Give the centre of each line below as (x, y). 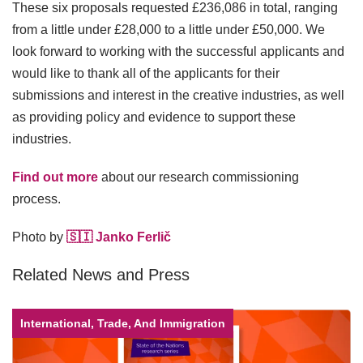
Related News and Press (101, 274)
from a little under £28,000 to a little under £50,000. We (169, 29)
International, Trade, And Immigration (123, 323)
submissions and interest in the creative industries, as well (178, 95)
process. (38, 199)
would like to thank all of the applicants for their (146, 73)
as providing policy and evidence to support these (154, 117)
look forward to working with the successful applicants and (178, 51)
